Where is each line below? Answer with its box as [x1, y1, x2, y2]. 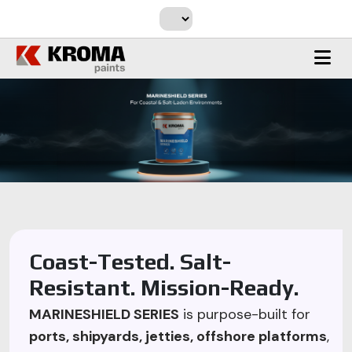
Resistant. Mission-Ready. [29, 274, 299, 300]
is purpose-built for [179, 304, 310, 324]
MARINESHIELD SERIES [29, 304, 179, 324]
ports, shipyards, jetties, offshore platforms [29, 326, 327, 346]
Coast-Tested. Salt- [29, 248, 231, 274]
